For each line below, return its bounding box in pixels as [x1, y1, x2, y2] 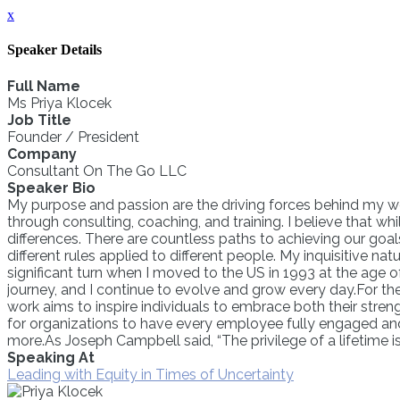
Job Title [7, 111, 71, 129]
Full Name [7, 77, 80, 95]
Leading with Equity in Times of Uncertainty [7, 365, 294, 383]
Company [7, 145, 77, 162]
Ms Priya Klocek [7, 94, 112, 112]
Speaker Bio [7, 179, 96, 196]
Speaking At [7, 348, 95, 366]
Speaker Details [7, 42, 102, 58]
